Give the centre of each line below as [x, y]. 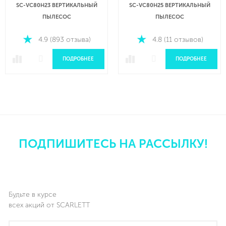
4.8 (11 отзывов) [178, 39]
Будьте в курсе [33, 195]
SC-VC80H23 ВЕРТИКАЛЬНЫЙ [56, 6]
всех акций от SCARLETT [49, 205]
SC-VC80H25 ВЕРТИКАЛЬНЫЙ [169, 6]
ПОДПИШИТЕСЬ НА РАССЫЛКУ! [113, 144]
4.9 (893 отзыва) [65, 39]
